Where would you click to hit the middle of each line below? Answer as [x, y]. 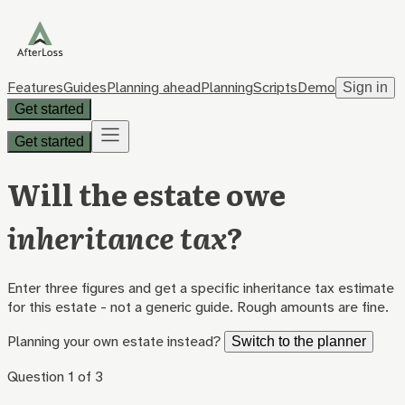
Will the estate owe [146, 194]
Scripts [275, 87]
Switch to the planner [299, 341]
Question [38, 376]
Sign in [365, 87]
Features [35, 87]
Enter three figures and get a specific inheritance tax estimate [201, 287]
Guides [85, 87]
